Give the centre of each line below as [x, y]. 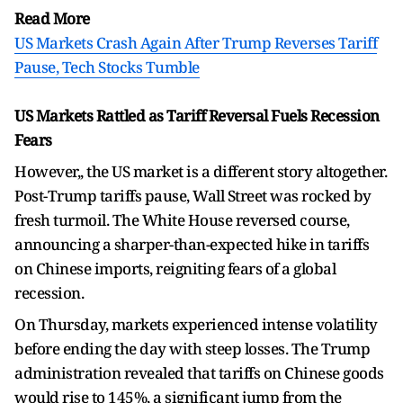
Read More [54, 18]
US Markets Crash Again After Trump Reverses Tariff [196, 43]
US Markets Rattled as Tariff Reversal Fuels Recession [197, 116]
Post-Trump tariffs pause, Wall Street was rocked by [193, 196]
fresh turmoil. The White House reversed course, [182, 220]
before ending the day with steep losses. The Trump [192, 349]
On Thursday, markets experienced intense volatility [196, 324]
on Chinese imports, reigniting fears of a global [175, 269]
